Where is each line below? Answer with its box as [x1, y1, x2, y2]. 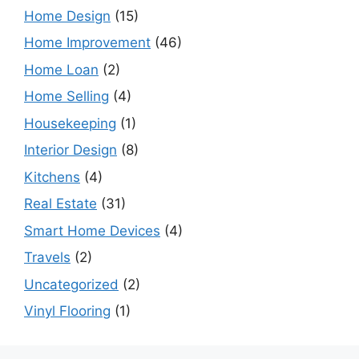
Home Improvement [24, 34, 151, 51]
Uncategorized [24, 276, 119, 292]
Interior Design [24, 142, 117, 159]
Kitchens [24, 168, 80, 185]
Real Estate [24, 196, 97, 212]
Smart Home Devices [24, 222, 160, 239]
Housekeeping [24, 115, 116, 131]
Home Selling [24, 88, 109, 105]
